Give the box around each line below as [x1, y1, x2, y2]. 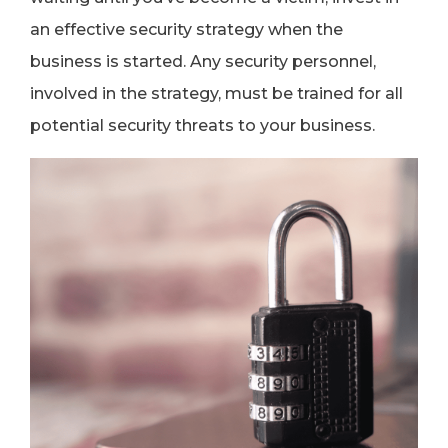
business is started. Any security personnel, [30, 52, 376, 71]
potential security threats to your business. [30, 116, 375, 135]
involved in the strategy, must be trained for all [30, 84, 403, 103]
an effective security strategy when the [30, 20, 343, 39]
